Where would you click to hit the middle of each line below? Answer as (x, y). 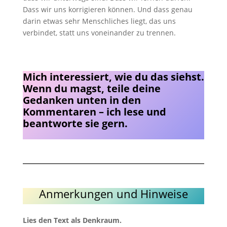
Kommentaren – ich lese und (94, 112)
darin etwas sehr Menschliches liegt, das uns (99, 21)
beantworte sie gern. (75, 123)
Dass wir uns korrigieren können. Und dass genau (107, 9)
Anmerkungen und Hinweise (113, 194)
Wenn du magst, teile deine (91, 88)
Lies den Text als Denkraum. (72, 220)
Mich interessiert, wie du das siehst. (113, 77)
